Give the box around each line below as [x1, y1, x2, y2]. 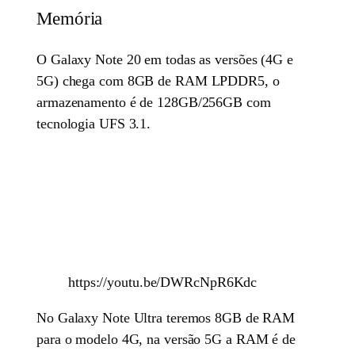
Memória [36, 8, 103, 29]
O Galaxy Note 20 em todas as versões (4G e [36, 51, 293, 67]
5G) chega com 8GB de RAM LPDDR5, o [36, 72, 280, 89]
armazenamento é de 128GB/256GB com [36, 94, 271, 110]
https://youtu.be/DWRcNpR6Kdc [68, 273, 258, 290]
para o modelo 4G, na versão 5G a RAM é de [36, 330, 296, 347]
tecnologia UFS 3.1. [36, 115, 151, 132]
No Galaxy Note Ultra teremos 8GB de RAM [36, 309, 296, 326]
